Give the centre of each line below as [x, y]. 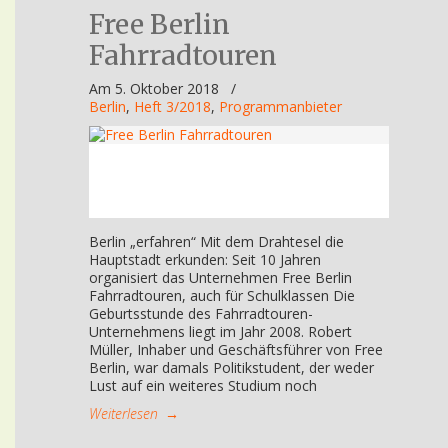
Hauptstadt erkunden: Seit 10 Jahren [205, 259]
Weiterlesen [123, 413]
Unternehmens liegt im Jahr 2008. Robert [220, 331]
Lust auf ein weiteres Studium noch [203, 385]
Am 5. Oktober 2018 [156, 88]
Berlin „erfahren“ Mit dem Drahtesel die [216, 241]
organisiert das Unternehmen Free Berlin [220, 277]
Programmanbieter [280, 106]
